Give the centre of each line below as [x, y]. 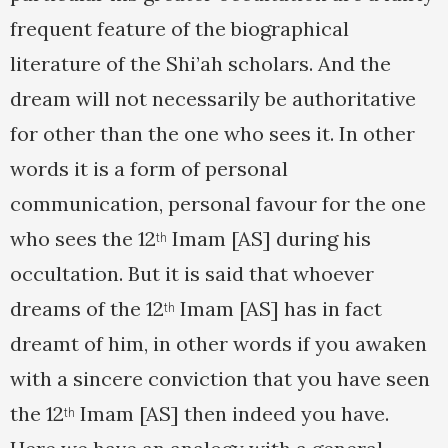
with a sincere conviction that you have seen [220, 379]
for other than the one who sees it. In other [212, 134]
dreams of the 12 [87, 309]
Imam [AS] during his [269, 239]
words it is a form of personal [149, 169]
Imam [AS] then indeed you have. [232, 414]
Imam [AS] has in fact [278, 309]
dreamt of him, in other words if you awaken [218, 344]
